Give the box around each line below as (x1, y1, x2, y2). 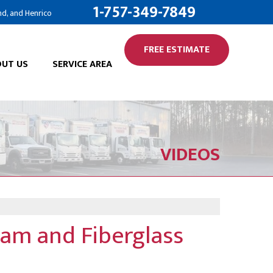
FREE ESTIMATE (144, 41, 210, 58)
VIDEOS (160, 140, 220, 170)
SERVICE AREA (52, 56, 112, 73)
